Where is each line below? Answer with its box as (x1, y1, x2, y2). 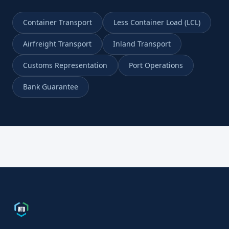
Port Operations (129, 60, 183, 70)
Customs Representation (23, 60, 107, 70)
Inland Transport (113, 39, 171, 49)
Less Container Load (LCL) (113, 17, 200, 27)
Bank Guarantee (23, 82, 78, 91)
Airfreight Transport (23, 39, 91, 49)
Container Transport (23, 17, 92, 27)
